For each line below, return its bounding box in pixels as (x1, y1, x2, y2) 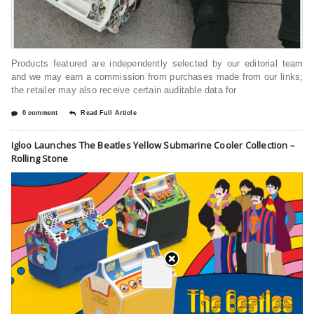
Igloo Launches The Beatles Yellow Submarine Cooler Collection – (11, 138, 295, 151)
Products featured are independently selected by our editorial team (11, 57, 303, 69)
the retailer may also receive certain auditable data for (11, 84, 237, 95)
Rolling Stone (11, 151, 69, 165)
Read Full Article (81, 109, 137, 116)
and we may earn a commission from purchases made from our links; (11, 71, 303, 82)
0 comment (22, 109, 58, 116)
